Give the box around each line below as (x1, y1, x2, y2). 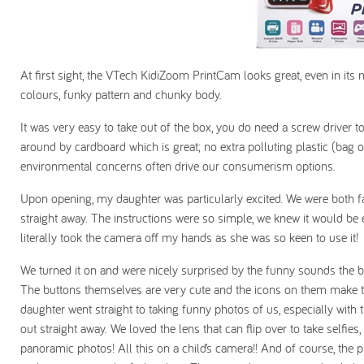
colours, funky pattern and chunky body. (20, 86, 222, 102)
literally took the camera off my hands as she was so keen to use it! (20, 229, 358, 245)
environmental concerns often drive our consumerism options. (20, 158, 336, 174)
